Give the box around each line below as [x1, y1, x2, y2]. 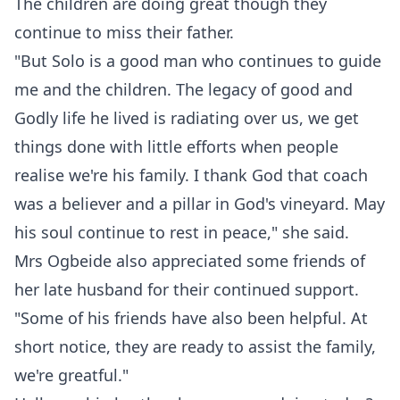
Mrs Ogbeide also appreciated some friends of [14, 250, 365, 271]
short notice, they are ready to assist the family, [14, 336, 376, 357]
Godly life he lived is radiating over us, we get [14, 107, 359, 129]
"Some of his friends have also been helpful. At [14, 307, 368, 329]
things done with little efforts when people [14, 136, 338, 157]
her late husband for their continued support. [14, 279, 359, 300]
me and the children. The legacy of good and [14, 79, 353, 100]
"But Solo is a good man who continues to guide [14, 50, 381, 71]
